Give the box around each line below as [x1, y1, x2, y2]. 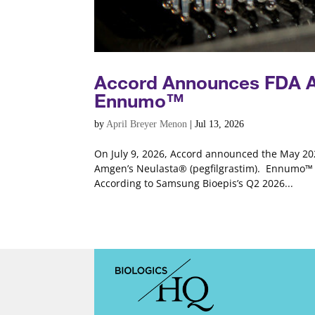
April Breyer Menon [106, 118, 188, 129]
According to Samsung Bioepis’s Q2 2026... [94, 176, 294, 190]
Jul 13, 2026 [195, 118, 245, 129]
